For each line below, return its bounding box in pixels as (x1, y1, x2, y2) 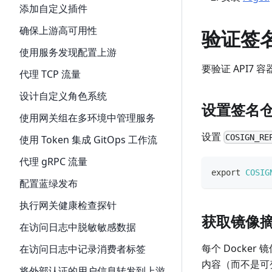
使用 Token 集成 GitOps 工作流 (19, 133, 157, 146)
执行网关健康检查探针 (19, 199, 117, 212)
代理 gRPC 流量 (19, 155, 87, 168)
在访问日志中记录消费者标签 (19, 242, 146, 256)
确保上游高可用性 (19, 24, 97, 37)
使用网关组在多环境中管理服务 (19, 111, 155, 124)
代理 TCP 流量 (19, 67, 81, 81)
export (211, 168, 240, 178)
